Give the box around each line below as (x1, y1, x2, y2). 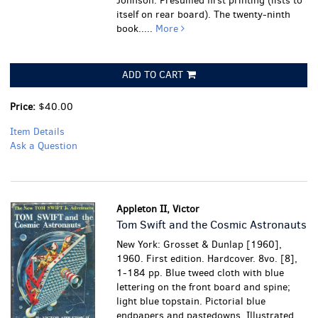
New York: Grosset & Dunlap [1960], (116, 238, 283, 251)
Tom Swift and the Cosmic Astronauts (116, 217, 307, 232)
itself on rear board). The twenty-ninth (116, 8, 291, 21)
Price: (10, 100, 38, 114)
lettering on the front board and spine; (116, 280, 291, 294)
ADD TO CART (121, 68, 183, 82)
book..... (116, 22, 156, 35)
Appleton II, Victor (116, 202, 200, 216)
